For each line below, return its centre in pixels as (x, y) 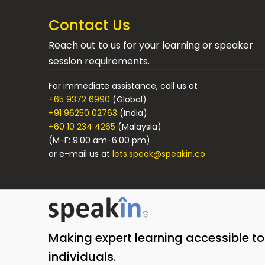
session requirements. (99, 61)
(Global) (129, 99)
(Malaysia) (139, 127)
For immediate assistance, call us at (123, 86)
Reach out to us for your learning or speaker (151, 45)
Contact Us (90, 25)
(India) (132, 113)
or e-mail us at (81, 154)
